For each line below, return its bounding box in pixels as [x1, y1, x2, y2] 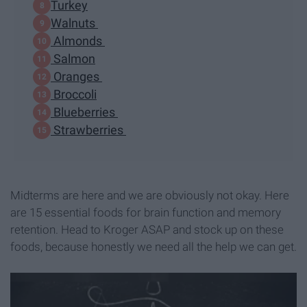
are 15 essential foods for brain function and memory [10, 205, 281, 219]
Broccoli [51, 87, 97, 102]
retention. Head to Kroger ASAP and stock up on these [10, 222, 284, 236]
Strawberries [51, 123, 126, 138]
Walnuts [51, 16, 98, 31]
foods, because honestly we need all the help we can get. [10, 239, 297, 254]
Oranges [51, 69, 102, 84]
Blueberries [51, 105, 118, 120]
